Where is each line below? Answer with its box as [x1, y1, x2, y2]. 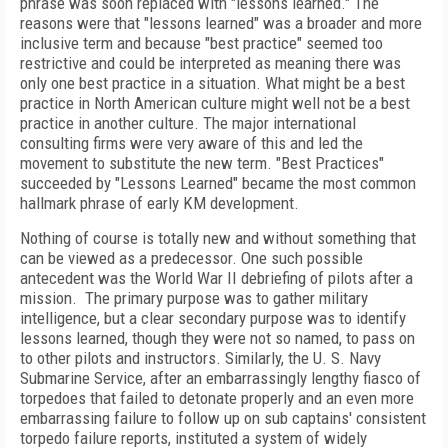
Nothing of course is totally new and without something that [20, 228, 416, 248]
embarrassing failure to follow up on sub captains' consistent [20, 408, 426, 428]
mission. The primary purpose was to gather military [20, 288, 368, 308]
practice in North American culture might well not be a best [20, 93, 410, 113]
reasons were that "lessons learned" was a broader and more [20, 13, 422, 33]
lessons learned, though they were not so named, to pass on [20, 328, 415, 348]
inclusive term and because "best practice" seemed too [20, 33, 383, 53]
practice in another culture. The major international [20, 113, 356, 133]
